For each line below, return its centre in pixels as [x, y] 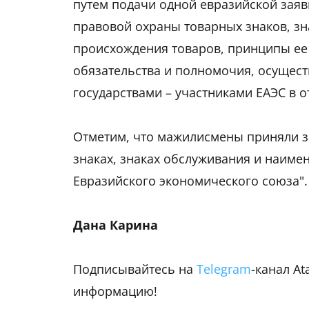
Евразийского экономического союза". [190, 181]
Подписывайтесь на [135, 269]
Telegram [224, 269]
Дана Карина [116, 225]
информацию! [115, 291]
